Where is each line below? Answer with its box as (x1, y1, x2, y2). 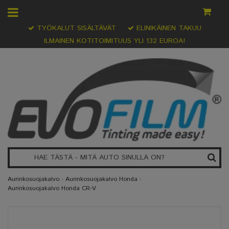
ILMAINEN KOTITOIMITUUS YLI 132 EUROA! (44, 36, 185, 46)
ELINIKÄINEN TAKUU (133, 23, 201, 33)
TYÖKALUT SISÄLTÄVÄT (34, 23, 116, 33)
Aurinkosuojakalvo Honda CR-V (8, 184, 96, 193)
